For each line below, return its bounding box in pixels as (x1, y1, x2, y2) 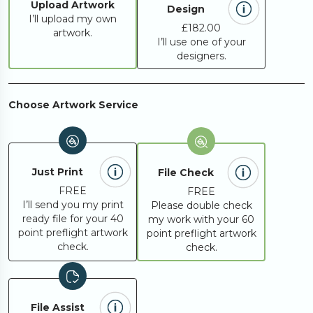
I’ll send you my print (22, 198, 124, 211)
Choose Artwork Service (8, 99, 138, 111)
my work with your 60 (148, 213, 254, 226)
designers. (176, 50, 226, 62)
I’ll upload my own (29, 13, 117, 25)
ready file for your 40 (22, 212, 124, 225)
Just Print (31, 166, 83, 178)
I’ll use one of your (156, 36, 246, 48)
